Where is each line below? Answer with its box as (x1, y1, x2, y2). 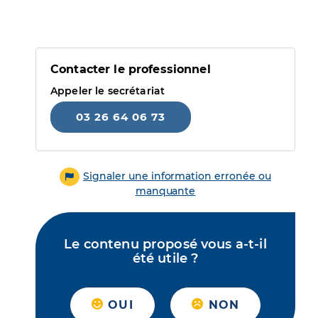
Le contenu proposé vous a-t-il (64, 236, 267, 253)
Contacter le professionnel (50, 62, 211, 76)
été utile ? (132, 251, 199, 267)
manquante (135, 185, 196, 198)
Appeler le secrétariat (50, 84, 165, 97)
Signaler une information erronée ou (83, 170, 271, 182)
